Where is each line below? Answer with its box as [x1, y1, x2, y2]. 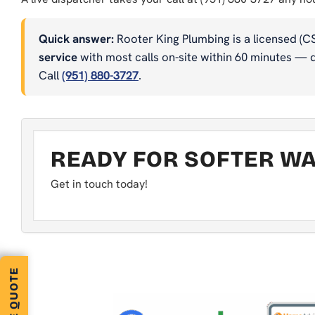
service [39, 49, 77, 65]
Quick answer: [39, 30, 114, 46]
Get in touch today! [51, 176, 148, 191]
